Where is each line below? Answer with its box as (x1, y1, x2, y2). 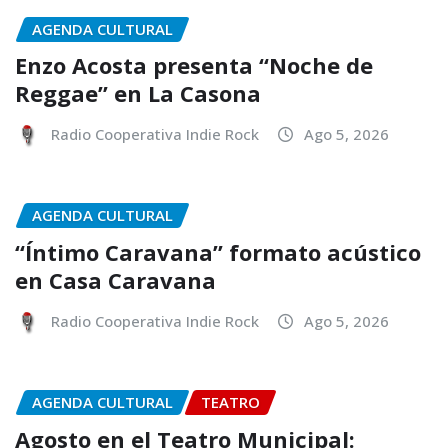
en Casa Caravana (15, 264, 216, 295)
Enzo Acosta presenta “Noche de (15, 50, 373, 81)
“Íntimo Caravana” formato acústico (15, 236, 421, 267)
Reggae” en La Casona (15, 78, 261, 109)
